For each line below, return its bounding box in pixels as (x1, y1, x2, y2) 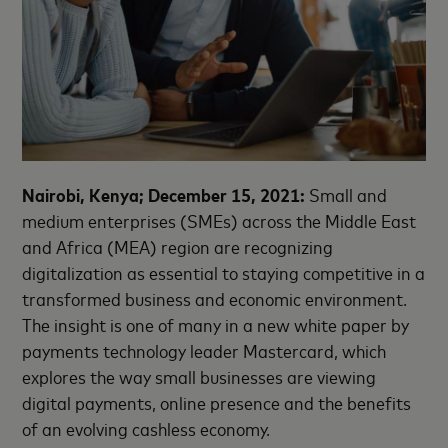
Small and (305, 182, 388, 207)
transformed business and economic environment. (22, 286, 408, 311)
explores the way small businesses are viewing (22, 364, 377, 389)
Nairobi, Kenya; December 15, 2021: (22, 182, 306, 207)
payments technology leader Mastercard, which (22, 338, 387, 363)
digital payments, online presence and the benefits (22, 390, 412, 415)
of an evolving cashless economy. (22, 416, 271, 441)
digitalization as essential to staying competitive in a (22, 260, 426, 285)
